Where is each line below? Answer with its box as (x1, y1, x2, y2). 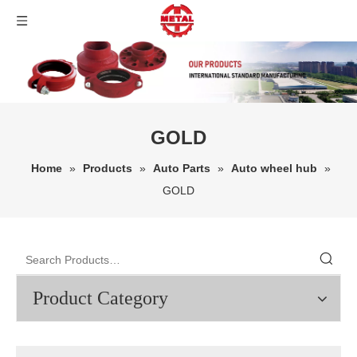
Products (82, 162, 132, 175)
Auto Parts (152, 162, 210, 175)
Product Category (33, 288, 168, 308)
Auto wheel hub (230, 162, 317, 175)
